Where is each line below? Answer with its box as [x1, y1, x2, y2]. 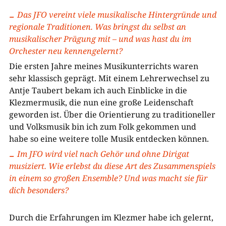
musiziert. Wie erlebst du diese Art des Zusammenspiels [9, 160, 215, 172]
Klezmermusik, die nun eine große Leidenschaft [9, 97, 194, 108]
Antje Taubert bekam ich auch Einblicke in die [9, 85, 187, 96]
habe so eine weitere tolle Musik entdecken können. [9, 133, 209, 144]
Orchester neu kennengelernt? [9, 45, 123, 56]
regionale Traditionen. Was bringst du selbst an [9, 21, 186, 32]
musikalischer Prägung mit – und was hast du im [9, 33, 191, 44]
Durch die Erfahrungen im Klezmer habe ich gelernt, [9, 212, 213, 223]
